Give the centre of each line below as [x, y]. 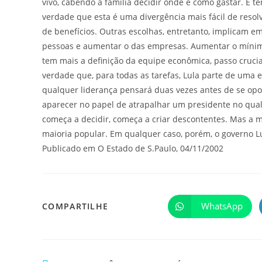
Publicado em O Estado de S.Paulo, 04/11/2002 [133, 148]
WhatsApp [222, 206]
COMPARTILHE [75, 206]
